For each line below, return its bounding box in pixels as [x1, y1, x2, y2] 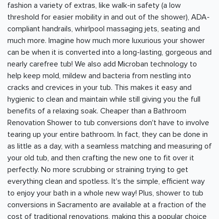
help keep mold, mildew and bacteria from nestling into [7, 71, 191, 81]
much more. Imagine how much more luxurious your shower [7, 36, 205, 46]
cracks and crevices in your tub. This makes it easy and [7, 83, 192, 93]
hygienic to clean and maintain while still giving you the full [7, 94, 200, 105]
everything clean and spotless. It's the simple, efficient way [7, 176, 205, 187]
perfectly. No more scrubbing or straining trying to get [7, 165, 188, 175]
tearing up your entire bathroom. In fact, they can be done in [7, 130, 208, 140]
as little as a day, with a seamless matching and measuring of [7, 141, 212, 152]
